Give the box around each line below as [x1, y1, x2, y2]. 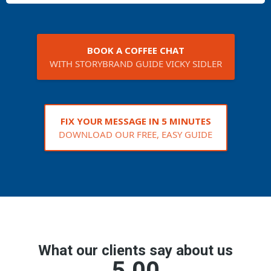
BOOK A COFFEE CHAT [87, 44, 184, 57]
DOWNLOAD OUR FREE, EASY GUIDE [59, 128, 212, 141]
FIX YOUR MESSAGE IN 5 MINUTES [60, 115, 211, 128]
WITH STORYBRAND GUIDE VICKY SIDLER [49, 57, 222, 70]
